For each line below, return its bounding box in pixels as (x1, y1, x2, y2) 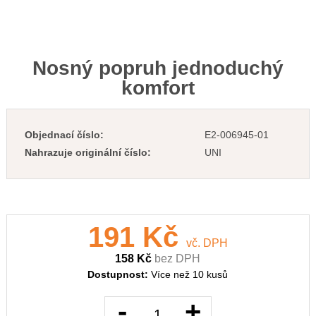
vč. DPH (186, 237, 228, 249)
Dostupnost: (87, 269, 152, 280)
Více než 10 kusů (151, 269, 229, 280)
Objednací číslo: (24, 129, 104, 140)
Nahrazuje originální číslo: (24, 147, 151, 158)
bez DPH (154, 253, 201, 265)
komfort (121, 77, 195, 99)
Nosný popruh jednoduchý (32, 57, 284, 79)
